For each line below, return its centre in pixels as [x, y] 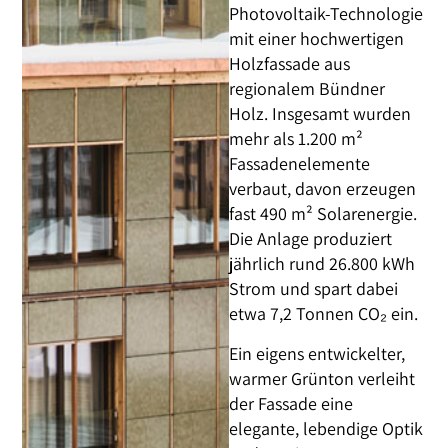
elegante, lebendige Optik [326, 428]
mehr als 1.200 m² [296, 139]
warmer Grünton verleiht [322, 378]
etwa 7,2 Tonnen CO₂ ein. [324, 314]
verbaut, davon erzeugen [323, 189]
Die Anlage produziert [311, 239]
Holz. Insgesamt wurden [320, 114]
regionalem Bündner [307, 89]
